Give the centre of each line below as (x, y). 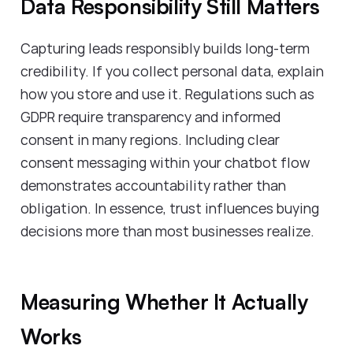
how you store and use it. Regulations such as (167, 93)
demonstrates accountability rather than (153, 185)
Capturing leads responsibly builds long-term (165, 48)
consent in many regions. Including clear (150, 139)
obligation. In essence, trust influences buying (170, 208)
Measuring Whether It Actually (164, 301)
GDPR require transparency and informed (150, 116)
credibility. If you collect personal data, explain (172, 71)
